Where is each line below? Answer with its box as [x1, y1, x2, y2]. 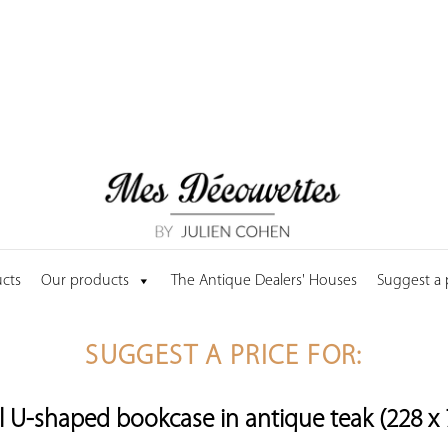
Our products [41, 272, 129, 289]
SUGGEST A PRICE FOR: [85, 344, 363, 371]
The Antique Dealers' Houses [171, 272, 357, 289]
